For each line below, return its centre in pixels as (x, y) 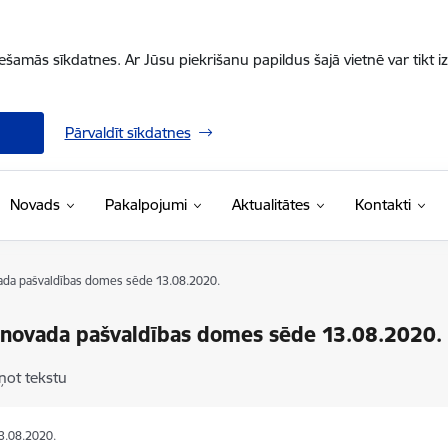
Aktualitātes (270, 204)
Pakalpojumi (145, 204)
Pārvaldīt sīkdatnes (127, 132)
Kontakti (382, 204)
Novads (34, 204)
